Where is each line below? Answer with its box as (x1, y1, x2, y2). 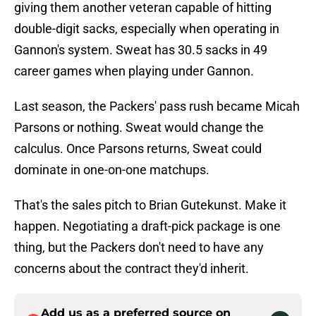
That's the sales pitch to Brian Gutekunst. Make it (14, 197, 286, 213)
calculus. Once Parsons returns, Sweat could (14, 141, 262, 157)
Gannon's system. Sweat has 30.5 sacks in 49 (14, 42, 267, 58)
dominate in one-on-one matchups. (14, 162, 209, 178)
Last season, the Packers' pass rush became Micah (14, 99, 300, 114)
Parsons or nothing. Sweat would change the (14, 120, 264, 135)
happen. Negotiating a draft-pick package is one (14, 219, 281, 234)
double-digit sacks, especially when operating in (14, 21, 279, 37)
